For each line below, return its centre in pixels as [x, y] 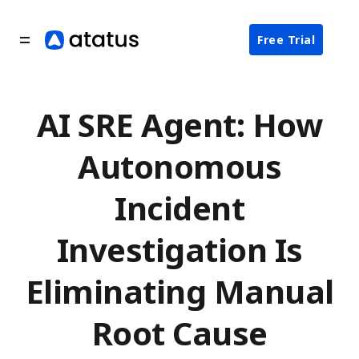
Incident [179, 208]
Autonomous [179, 166]
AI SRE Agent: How [179, 125]
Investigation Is [179, 250]
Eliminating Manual [179, 291]
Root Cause [179, 333]
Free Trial [286, 40]
